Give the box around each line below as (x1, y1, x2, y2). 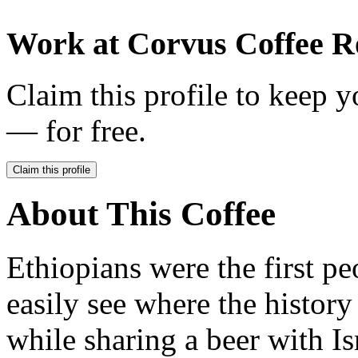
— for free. (6, 113, 146, 149)
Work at (6, 25, 127, 62)
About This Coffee (6, 195, 276, 233)
